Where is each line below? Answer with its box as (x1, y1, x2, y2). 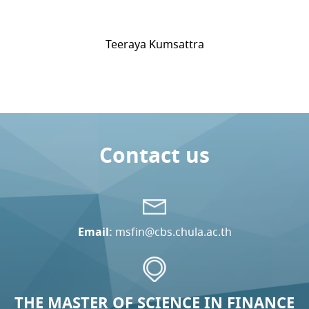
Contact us (99, 141, 210, 169)
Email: (77, 224, 112, 239)
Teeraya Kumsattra (105, 37, 204, 52)
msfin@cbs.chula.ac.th (114, 224, 232, 239)
